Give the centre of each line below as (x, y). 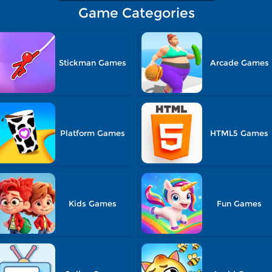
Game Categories (137, 13)
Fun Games (240, 203)
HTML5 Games (240, 133)
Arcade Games (239, 63)
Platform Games (93, 133)
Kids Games (93, 203)
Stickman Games (93, 63)
